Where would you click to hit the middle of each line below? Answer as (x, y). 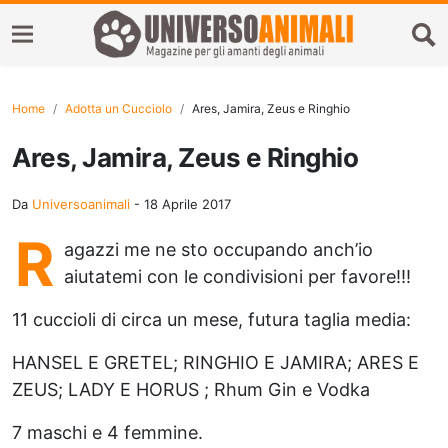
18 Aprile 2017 (187, 204)
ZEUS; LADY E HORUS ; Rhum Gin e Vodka (191, 389)
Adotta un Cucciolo (118, 108)
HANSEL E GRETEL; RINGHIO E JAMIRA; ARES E (215, 362)
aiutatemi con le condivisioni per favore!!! (237, 276)
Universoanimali (81, 204)
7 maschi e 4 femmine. (107, 432)
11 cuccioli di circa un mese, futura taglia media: (211, 319)
